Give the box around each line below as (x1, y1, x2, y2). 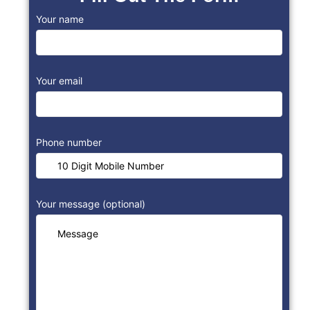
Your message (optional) (35, 197, 145, 210)
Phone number (35, 136, 102, 148)
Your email (35, 74, 82, 86)
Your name (35, 12, 84, 25)
